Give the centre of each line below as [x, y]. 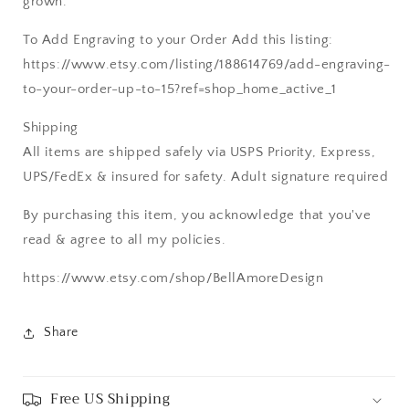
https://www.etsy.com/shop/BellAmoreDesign [173, 278]
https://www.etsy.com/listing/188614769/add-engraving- [207, 64]
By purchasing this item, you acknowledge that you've [197, 215]
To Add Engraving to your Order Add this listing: [178, 39]
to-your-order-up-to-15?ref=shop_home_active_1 [180, 89]
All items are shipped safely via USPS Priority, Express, [199, 152]
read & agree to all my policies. [125, 239]
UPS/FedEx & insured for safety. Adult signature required [206, 176]
